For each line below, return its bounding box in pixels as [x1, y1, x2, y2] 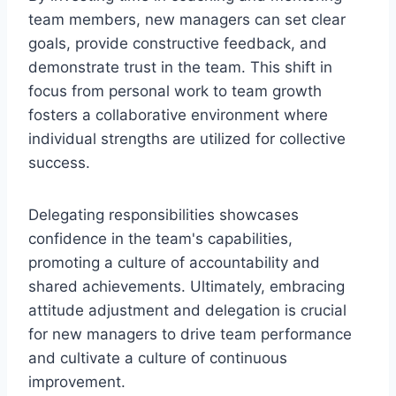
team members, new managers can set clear [28, 10, 346, 28]
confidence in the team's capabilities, [28, 229, 293, 247]
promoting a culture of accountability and [28, 253, 320, 271]
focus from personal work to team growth [28, 81, 322, 100]
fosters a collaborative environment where [28, 105, 328, 124]
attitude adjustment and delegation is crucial [28, 301, 346, 319]
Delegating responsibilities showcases [28, 205, 299, 224]
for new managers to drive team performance [28, 324, 352, 343]
